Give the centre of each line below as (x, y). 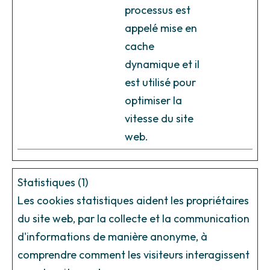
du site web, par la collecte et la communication (133, 219)
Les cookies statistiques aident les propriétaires (133, 201)
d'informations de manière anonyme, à (112, 237)
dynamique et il (162, 64)
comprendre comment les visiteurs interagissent (133, 255)
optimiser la (153, 101)
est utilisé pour (160, 83)
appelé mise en (161, 28)
